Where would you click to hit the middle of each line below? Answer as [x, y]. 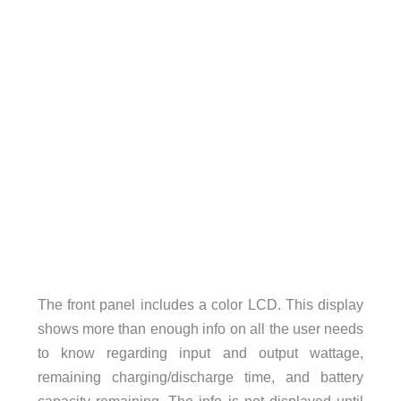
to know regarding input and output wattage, [200, 352]
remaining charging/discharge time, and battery [200, 376]
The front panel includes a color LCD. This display [200, 304]
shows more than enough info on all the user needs [200, 328]
